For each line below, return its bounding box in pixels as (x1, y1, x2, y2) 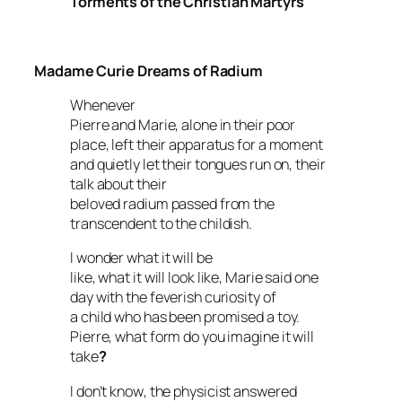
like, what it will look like (70, 267, 220, 288)
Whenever (70, 95, 136, 115)
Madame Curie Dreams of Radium (34, 60, 264, 81)
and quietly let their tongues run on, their (70, 154, 326, 174)
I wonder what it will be (70, 248, 213, 268)
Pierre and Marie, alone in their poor (70, 115, 296, 135)
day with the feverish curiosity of (70, 287, 276, 308)
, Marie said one (219, 267, 319, 288)
